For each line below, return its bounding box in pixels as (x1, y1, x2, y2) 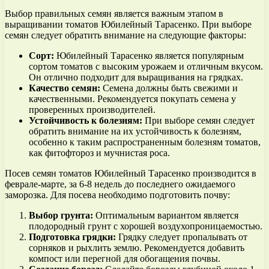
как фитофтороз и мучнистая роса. (29, 148, 170, 159)
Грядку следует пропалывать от (116, 232, 247, 243)
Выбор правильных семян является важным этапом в (5, 8, 223, 19)
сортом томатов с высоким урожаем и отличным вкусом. (29, 61, 263, 72)
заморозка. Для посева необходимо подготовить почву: (5, 190, 230, 201)
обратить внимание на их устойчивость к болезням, (29, 126, 241, 137)
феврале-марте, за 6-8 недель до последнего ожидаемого (5, 179, 235, 190)
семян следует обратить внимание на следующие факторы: (5, 30, 246, 41)
